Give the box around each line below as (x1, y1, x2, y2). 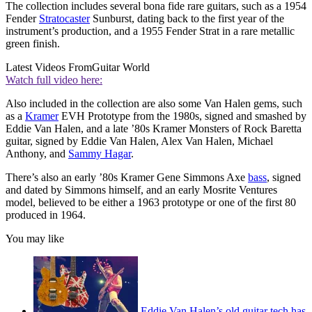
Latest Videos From (6, 61, 92, 73)
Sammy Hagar (68, 147, 131, 159)
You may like (6, 232, 64, 244)
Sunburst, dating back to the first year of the (90, 12, 284, 24)
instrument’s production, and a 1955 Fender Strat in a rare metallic (6, 24, 295, 37)
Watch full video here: (6, 73, 102, 86)
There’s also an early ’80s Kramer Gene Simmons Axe (6, 171, 248, 183)
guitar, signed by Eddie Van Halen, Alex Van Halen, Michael (6, 134, 273, 147)
